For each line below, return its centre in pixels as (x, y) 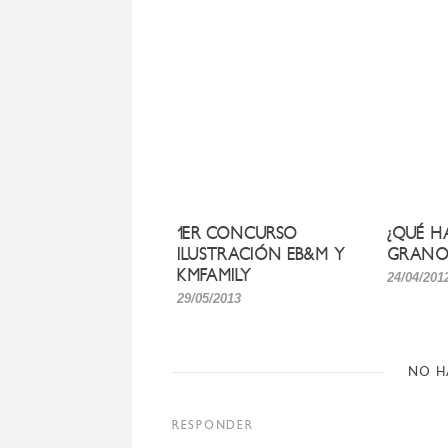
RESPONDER (213, 424)
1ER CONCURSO (237, 233)
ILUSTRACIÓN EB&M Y (261, 254)
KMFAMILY (214, 275)
